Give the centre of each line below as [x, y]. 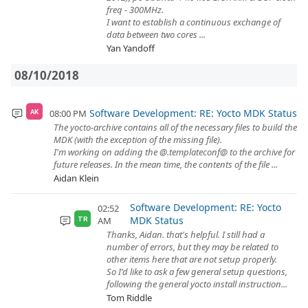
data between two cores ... [156, 34]
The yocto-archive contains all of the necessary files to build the [175, 127]
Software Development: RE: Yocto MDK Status [193, 113]
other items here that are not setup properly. [192, 259]
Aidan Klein [76, 178]
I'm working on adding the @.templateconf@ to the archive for [174, 152]
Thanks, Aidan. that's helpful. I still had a [186, 234]
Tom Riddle [129, 298]
